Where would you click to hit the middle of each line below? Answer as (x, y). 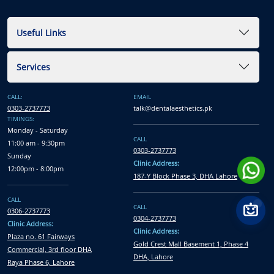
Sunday (19, 155)
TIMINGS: (21, 118)
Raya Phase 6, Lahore (41, 262)
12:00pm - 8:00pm (35, 168)
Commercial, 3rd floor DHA (50, 249)
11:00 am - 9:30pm (36, 143)
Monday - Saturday (38, 130)
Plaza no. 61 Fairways (41, 236)
